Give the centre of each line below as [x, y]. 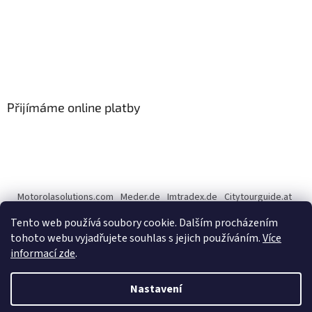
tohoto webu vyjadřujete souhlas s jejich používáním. [136, 238]
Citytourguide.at [258, 197]
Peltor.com [158, 210]
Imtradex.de [192, 197]
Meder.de [140, 197]
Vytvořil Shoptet [169, 279]
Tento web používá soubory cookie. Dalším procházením [144, 223]
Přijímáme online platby [74, 107]
